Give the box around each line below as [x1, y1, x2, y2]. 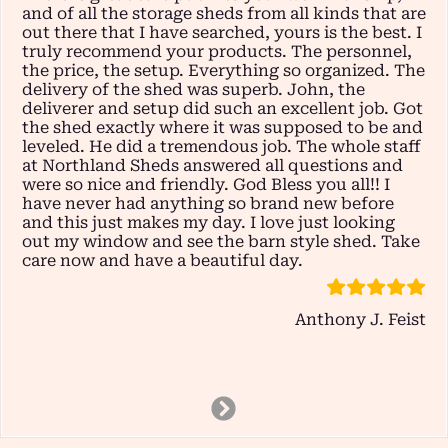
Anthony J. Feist [295, 310, 426, 330]
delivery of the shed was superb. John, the [22, 80, 365, 100]
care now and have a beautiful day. [22, 251, 303, 271]
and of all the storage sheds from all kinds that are [22, 4, 426, 24]
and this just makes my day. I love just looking [22, 213, 395, 233]
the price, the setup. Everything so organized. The [22, 61, 425, 81]
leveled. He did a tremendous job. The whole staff [22, 137, 421, 157]
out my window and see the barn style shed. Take [22, 232, 420, 252]
